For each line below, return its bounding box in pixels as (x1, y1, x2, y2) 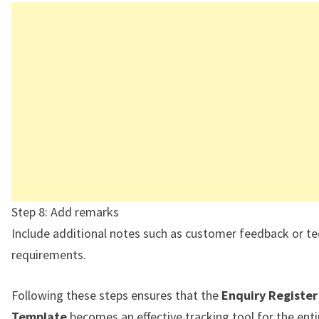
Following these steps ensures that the (11, 287, 221, 304)
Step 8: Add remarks (11, 204, 119, 221)
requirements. (11, 246, 86, 263)
